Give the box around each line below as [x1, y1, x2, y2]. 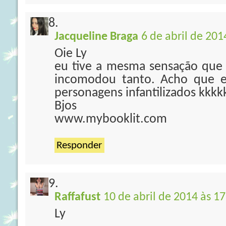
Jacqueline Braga [54, 31, 138, 43]
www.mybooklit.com [54, 112, 167, 126]
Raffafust [54, 191, 100, 203]
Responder [56, 140, 102, 151]
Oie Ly [54, 47, 87, 61]
